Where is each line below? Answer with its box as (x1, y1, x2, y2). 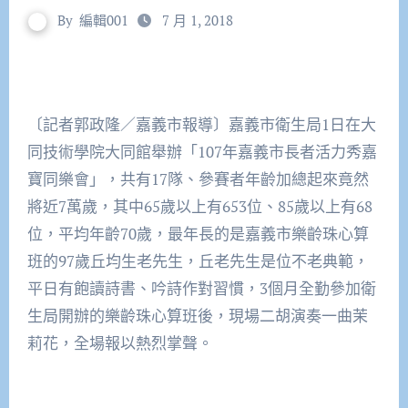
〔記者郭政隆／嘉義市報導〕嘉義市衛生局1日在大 (26, 113, 376, 135)
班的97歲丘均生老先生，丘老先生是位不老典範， (26, 250, 369, 271)
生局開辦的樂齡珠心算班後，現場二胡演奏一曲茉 (26, 304, 368, 326)
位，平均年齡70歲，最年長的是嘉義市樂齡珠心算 (26, 222, 369, 244)
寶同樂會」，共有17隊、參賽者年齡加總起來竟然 (26, 168, 369, 189)
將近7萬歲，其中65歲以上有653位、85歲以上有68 (26, 195, 372, 217)
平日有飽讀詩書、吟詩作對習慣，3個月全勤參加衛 (26, 277, 376, 299)
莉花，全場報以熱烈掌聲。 (26, 331, 213, 353)
